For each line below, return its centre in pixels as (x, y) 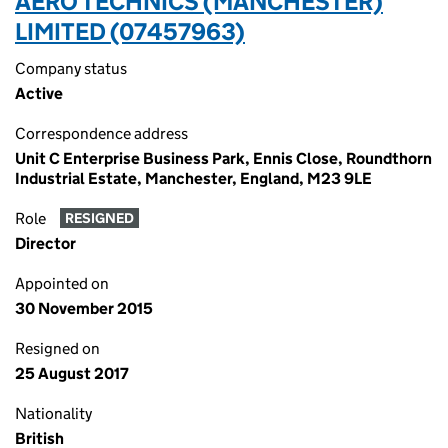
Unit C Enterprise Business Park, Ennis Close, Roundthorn (223, 158)
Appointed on (62, 283)
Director (45, 243)
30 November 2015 (84, 308)
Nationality (53, 413)
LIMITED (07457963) (130, 31)
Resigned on (57, 348)
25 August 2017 (72, 373)
